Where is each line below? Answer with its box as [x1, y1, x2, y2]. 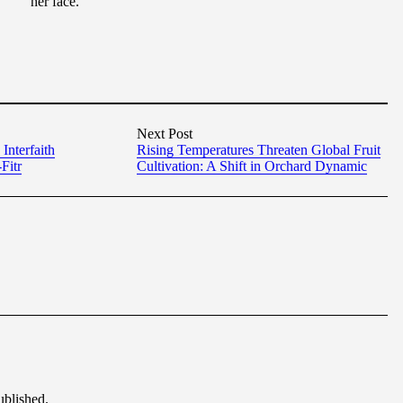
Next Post [137, 126, 193, 142]
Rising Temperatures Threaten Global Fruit [137, 142, 381, 158]
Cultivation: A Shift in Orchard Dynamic [137, 158, 368, 175]
